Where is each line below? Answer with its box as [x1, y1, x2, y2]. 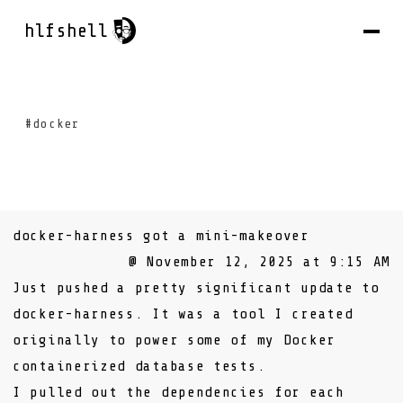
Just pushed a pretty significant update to [13, 280, 380, 296]
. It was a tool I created [134, 306, 354, 322]
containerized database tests [13, 358, 257, 374]
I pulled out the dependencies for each [13, 384, 345, 400]
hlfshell [24, 20, 109, 41]
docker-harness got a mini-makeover [13, 228, 309, 244]
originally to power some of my [13, 332, 283, 348]
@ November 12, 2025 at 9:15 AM [129, 254, 390, 270]
